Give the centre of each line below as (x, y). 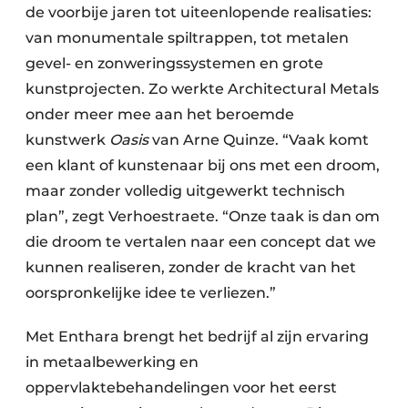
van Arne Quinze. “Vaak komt (259, 140)
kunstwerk (67, 140)
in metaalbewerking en (112, 362)
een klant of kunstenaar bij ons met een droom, (203, 166)
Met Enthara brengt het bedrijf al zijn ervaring (197, 337)
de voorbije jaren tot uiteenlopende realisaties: (199, 13)
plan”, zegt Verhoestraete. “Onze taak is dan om (203, 217)
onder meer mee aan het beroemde (160, 115)
